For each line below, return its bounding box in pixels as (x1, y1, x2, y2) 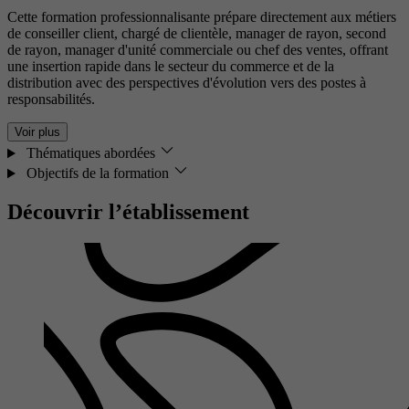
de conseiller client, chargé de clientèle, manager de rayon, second (7, 26, 386, 42)
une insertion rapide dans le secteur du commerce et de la (7, 58, 334, 75)
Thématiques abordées (22, 145, 159, 162)
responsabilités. (7, 91, 95, 108)
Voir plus (15, 125, 60, 140)
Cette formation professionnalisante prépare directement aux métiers (7, 9, 396, 26)
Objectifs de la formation (22, 165, 173, 182)
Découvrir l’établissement (7, 200, 249, 225)
